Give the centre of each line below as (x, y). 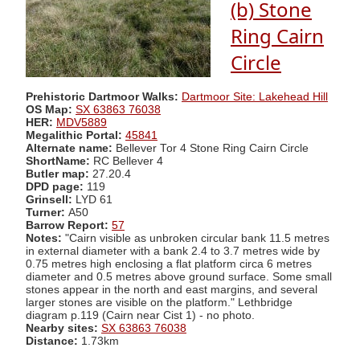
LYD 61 (94, 199)
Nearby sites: (62, 328)
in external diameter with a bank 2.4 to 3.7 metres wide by (173, 251)
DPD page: (55, 186)
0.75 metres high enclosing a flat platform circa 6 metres (169, 264)
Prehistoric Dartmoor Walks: (102, 96)
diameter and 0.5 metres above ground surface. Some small (179, 276)
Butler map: (59, 174)
